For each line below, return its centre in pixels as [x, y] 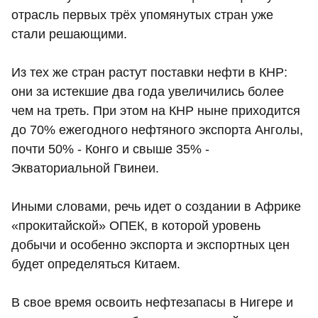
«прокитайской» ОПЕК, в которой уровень [136, 225]
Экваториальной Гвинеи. [85, 168]
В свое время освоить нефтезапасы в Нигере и [152, 302]
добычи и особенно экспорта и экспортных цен [150, 245]
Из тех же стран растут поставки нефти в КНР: [149, 72]
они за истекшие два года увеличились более [148, 91]
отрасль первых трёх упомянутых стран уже [142, 15]
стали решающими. [69, 34]
